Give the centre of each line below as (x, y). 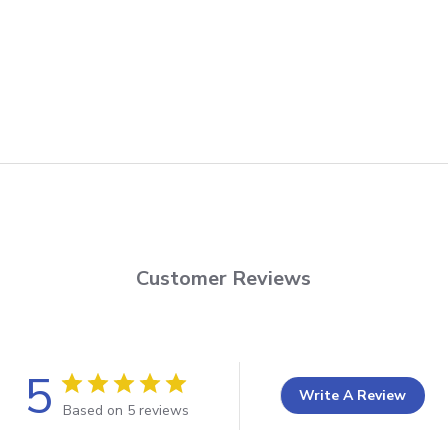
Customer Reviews (224, 278)
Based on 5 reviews (125, 410)
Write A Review (352, 396)
